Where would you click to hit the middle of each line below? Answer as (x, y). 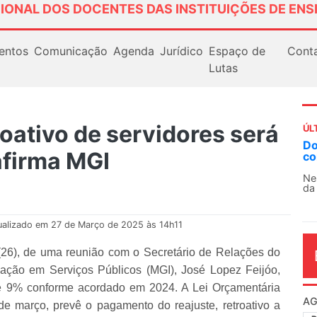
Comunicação (70, 51)
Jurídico (181, 51)
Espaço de (237, 51)
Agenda (133, 51)
